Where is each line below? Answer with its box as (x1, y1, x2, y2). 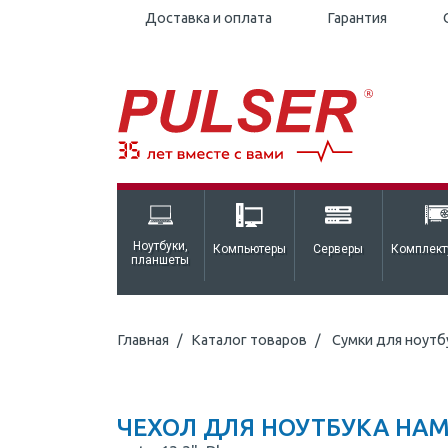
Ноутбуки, (132, 239, 188, 254)
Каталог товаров (191, 332, 307, 349)
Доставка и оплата (144, 10, 272, 26)
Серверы (313, 242, 364, 257)
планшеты (131, 253, 190, 268)
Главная (117, 332, 169, 349)
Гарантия (327, 10, 388, 26)
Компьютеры (212, 242, 286, 257)
